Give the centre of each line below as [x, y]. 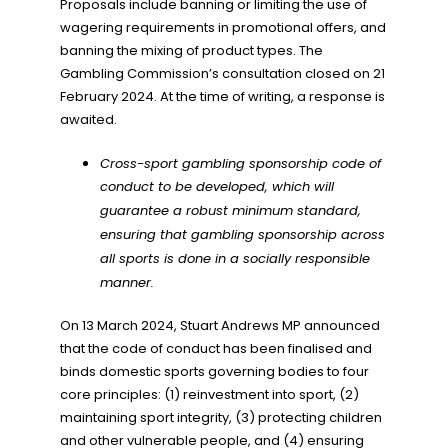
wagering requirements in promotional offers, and [223, 27]
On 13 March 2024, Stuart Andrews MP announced [220, 325]
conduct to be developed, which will [217, 187]
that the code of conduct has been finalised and [216, 348]
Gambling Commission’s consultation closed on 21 [222, 73]
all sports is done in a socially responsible [235, 259]
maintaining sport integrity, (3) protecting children [221, 417]
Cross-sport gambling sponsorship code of [240, 163]
